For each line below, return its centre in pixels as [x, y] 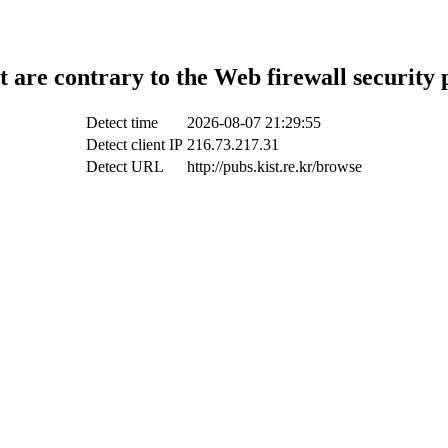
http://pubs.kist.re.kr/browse [274, 166]
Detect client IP [134, 144]
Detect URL [125, 166]
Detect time [122, 122]
